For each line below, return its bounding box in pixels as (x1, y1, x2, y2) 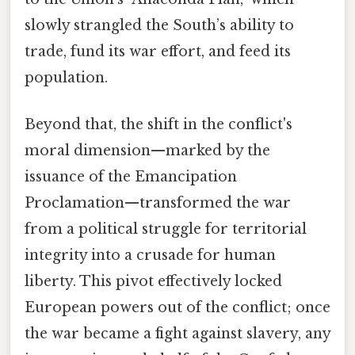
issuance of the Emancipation (25, 167, 237, 185)
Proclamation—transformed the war (25, 193, 291, 212)
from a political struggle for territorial (25, 219, 307, 238)
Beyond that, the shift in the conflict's (25, 115, 292, 133)
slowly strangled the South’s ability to (25, 16, 294, 34)
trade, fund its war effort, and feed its (25, 42, 291, 60)
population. (25, 68, 108, 86)
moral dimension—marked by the (25, 141, 270, 159)
